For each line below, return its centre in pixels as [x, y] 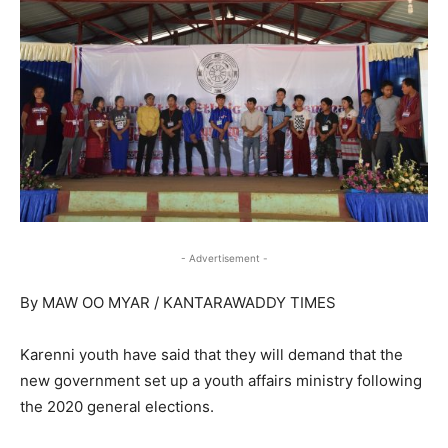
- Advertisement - [224, 257]
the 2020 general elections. [117, 406]
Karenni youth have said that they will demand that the [211, 354]
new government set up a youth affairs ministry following [221, 380]
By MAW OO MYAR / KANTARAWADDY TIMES [178, 302]
